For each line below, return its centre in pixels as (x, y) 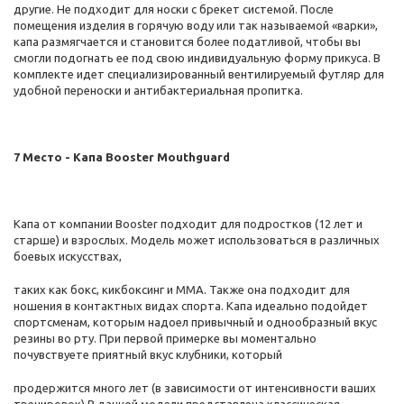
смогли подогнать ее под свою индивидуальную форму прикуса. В (197, 58)
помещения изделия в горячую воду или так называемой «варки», (196, 25)
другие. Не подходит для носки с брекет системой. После (174, 9)
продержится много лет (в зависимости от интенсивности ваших (195, 388)
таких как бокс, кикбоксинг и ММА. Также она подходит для (182, 289)
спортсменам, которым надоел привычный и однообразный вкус (195, 322)
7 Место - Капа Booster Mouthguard (122, 157)
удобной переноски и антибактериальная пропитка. (158, 90)
